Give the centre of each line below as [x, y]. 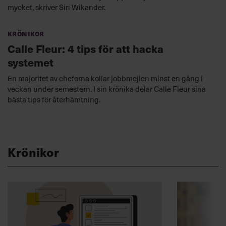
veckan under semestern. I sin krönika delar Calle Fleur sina [107, 89]
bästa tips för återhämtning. [54, 100]
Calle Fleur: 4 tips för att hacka [86, 49]
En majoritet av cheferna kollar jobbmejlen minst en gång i [105, 78]
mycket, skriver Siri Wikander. [56, 7]
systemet [31, 63]
